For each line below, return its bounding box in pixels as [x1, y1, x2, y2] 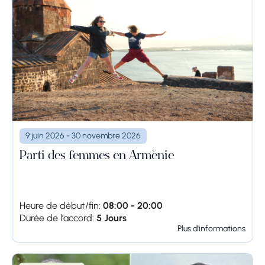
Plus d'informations [177, 224, 245, 234]
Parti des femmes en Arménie [20, 151, 174, 163]
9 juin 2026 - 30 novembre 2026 [25, 131, 141, 141]
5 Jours [96, 212, 127, 224]
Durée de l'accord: [20, 212, 94, 224]
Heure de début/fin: [20, 200, 101, 212]
